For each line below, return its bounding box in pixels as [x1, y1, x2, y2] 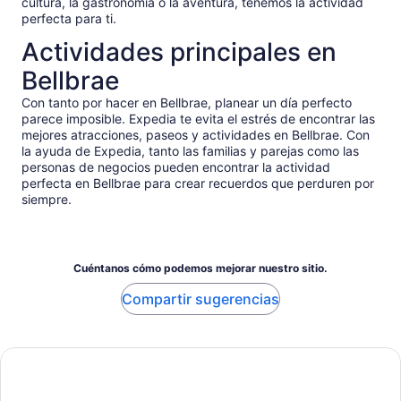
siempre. [21, 192, 72, 208]
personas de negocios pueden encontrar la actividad [21, 159, 330, 175]
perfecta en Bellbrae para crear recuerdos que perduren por [21, 175, 374, 192]
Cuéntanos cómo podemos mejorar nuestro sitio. [73, 261, 328, 276]
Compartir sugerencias [122, 290, 279, 309]
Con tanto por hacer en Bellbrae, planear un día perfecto [21, 95, 352, 111]
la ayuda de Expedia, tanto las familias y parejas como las [21, 143, 359, 159]
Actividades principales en [21, 37, 337, 68]
